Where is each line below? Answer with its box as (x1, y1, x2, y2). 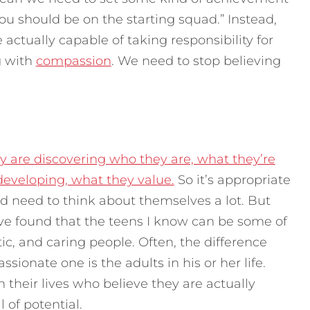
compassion (35, 53, 111, 69)
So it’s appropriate (174, 172, 291, 188)
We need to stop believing (117, 53, 281, 69)
